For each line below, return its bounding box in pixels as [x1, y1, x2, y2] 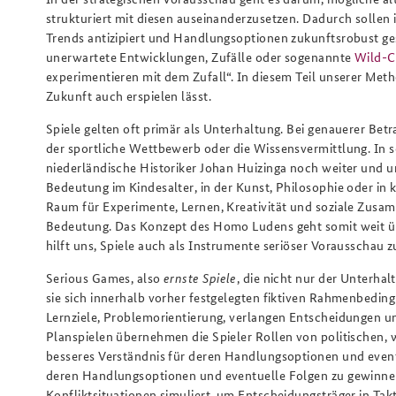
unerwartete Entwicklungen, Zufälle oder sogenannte [46, 48, 354, 66]
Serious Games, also [46, 269, 164, 287]
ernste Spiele [164, 269, 237, 287]
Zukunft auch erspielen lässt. [46, 87, 212, 105]
